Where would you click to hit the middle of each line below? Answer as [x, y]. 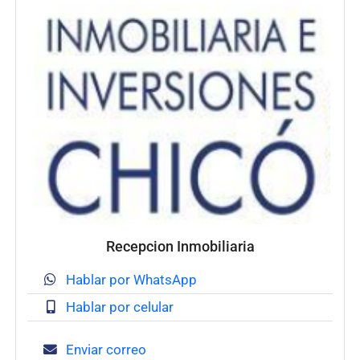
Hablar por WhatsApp [129, 279]
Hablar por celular [118, 307]
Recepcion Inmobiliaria [180, 246]
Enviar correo [104, 349]
